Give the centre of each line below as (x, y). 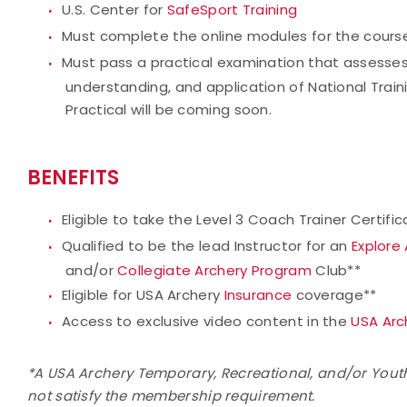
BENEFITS (73, 178)
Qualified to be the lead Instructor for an (207, 246)
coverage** (336, 295)
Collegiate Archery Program (214, 270)
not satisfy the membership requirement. (171, 396)
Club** (336, 270)
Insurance (260, 295)
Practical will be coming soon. (169, 109)
